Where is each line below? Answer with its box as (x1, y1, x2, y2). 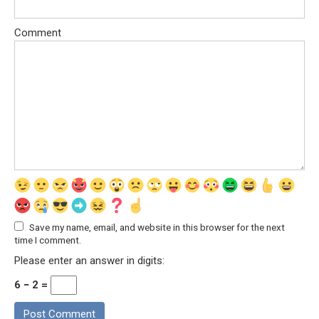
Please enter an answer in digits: (14, 253, 164, 267)
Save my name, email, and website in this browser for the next (29, 221, 285, 233)
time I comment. (14, 234, 81, 246)
